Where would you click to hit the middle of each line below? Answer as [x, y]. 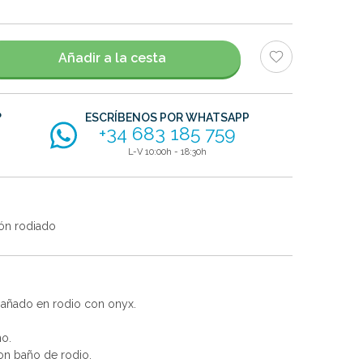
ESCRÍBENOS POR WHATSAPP [168, 117]
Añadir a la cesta [112, 58]
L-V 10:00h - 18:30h [168, 152]
